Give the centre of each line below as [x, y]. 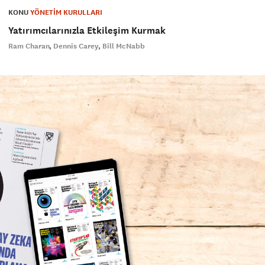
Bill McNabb [123, 46]
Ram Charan [29, 46]
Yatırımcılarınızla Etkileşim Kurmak [87, 31]
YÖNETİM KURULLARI [66, 13]
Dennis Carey [76, 46]
